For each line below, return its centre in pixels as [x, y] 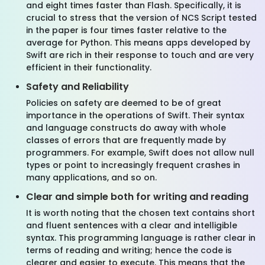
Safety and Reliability [77, 87]
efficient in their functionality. [89, 67]
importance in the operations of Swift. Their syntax [135, 115]
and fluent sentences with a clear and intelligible [132, 225]
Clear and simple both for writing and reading [137, 197]
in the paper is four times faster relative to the [126, 30]
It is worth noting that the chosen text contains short [140, 213]
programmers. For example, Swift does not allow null [140, 153]
